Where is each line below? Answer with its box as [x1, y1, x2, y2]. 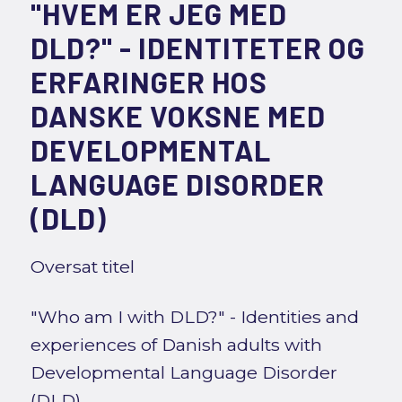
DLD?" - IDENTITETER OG [30, 31, 365, 66]
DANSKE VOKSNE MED [30, 99, 326, 134]
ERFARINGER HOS [30, 65, 267, 100]
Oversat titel [30, 256, 135, 278]
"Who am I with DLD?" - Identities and [30, 306, 359, 328]
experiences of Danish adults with [30, 334, 322, 356]
